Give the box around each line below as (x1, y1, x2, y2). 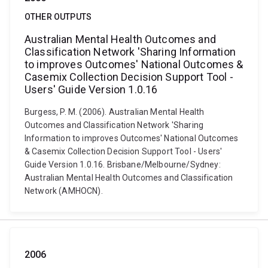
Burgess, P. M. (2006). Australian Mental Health (25, 107, 205, 117)
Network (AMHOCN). (25, 186, 103, 196)
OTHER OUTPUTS (25, 12, 92, 22)
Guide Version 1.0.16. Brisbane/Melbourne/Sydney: (25, 160, 221, 169)
